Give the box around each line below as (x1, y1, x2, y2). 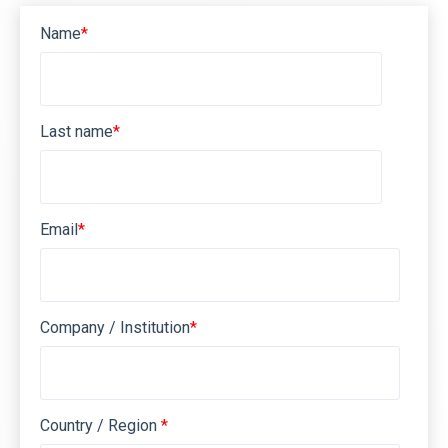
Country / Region (40, 416, 161, 435)
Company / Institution (40, 318, 190, 337)
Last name (40, 122, 113, 141)
